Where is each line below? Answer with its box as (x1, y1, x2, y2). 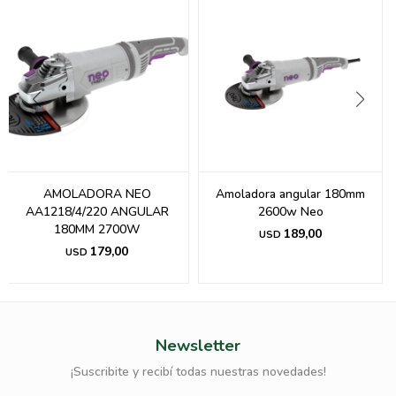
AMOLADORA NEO (42, 186, 151, 203)
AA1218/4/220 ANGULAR (25, 203, 169, 221)
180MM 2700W (54, 221, 140, 239)
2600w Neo (257, 203, 324, 221)
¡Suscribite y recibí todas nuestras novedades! (70, 363, 326, 381)
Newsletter (156, 335, 240, 357)
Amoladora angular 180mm (216, 186, 365, 203)
